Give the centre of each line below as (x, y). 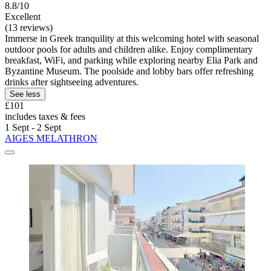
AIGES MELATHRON (51, 139)
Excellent (23, 17)
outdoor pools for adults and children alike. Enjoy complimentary (129, 50)
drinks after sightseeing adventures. (72, 82)
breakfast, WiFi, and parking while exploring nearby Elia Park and (131, 60)
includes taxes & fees (45, 117)
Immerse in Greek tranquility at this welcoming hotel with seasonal (132, 39)
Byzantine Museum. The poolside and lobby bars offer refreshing (129, 71)
